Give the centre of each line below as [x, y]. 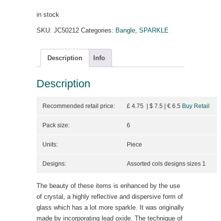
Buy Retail [196, 106]
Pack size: [56, 126]
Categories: [98, 30]
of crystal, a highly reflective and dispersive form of [110, 197]
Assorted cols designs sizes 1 [166, 164]
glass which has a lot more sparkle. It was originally [110, 208]
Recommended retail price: [79, 106]
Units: [50, 145]
